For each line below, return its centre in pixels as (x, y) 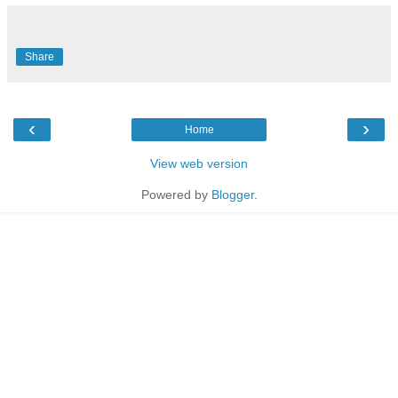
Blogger (232, 194)
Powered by (176, 194)
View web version (199, 163)
